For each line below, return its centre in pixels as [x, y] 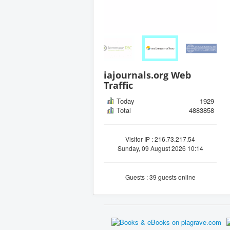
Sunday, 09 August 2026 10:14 [160, 148]
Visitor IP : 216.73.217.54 [160, 139]
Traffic [118, 85]
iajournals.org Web [147, 75]
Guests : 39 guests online [160, 177]
